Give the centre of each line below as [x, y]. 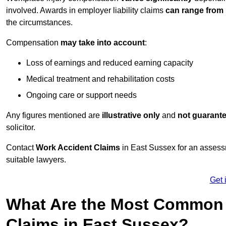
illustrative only [131, 116]
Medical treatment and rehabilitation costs [100, 79]
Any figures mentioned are [54, 116]
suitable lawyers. [36, 160]
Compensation [33, 43]
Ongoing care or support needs [81, 95]
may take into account [103, 43]
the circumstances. [39, 23]
